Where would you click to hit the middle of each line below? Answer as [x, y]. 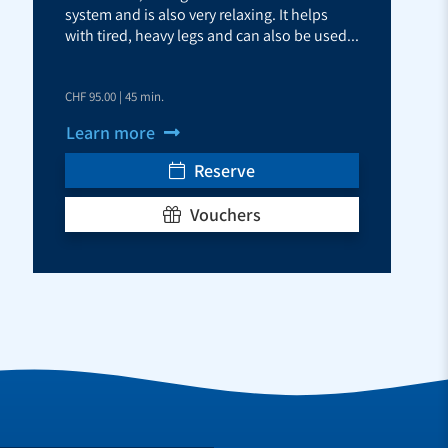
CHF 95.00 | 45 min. [114, 96]
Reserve [222, 170]
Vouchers [223, 214]
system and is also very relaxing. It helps [196, 14]
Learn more [112, 132]
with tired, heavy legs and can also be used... [212, 35]
